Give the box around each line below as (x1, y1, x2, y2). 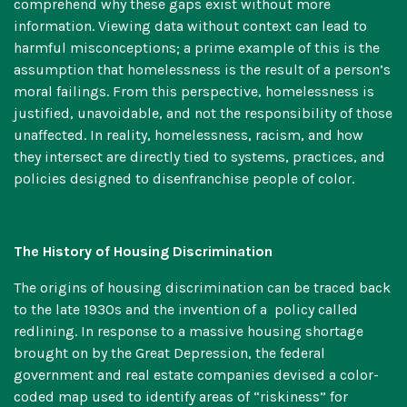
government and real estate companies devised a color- (14, 366, 379, 384)
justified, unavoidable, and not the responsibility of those (14, 104, 392, 123)
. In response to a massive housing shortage (74, 323, 363, 341)
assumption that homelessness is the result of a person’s (14, 61, 391, 79)
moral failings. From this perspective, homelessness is (14, 83, 374, 101)
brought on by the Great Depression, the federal (14, 344, 325, 362)
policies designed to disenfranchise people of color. (14, 170, 354, 188)
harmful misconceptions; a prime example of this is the (14, 39, 380, 57)
